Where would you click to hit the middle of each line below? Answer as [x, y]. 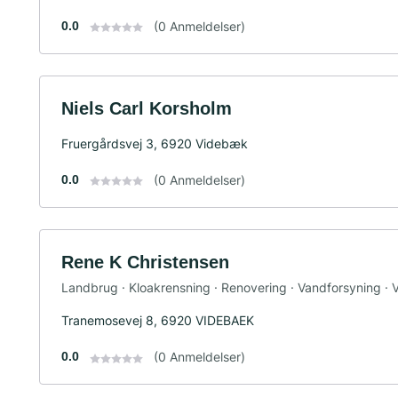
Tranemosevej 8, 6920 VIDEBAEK [158, 321]
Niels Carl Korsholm [147, 108]
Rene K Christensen [145, 262]
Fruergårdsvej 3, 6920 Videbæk [155, 143]
